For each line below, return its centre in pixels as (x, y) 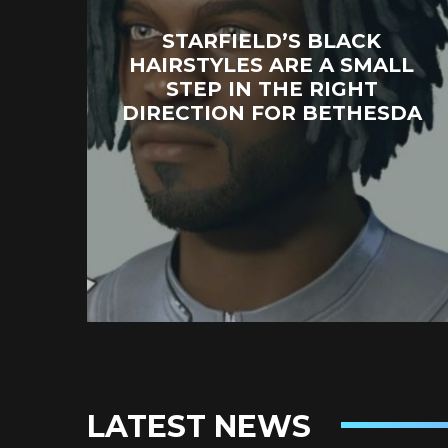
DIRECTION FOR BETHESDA (271, 113)
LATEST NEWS (199, 427)
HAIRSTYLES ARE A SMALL (272, 65)
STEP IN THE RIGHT (271, 89)
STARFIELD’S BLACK (272, 41)
